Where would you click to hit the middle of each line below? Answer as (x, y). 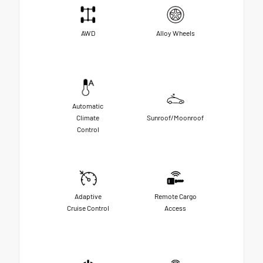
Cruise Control (88, 208)
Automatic (88, 106)
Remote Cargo (175, 196)
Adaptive (88, 196)
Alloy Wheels (175, 33)
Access (175, 208)
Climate (88, 118)
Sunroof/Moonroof (175, 118)
